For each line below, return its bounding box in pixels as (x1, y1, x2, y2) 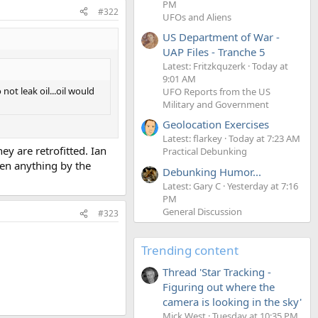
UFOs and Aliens (163, 10, 231, 23)
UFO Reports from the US (163, 84, 270, 98)
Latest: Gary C (163, 179, 221, 192)
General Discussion (163, 204, 242, 218)
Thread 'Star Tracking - (163, 264, 271, 279)
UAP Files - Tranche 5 (163, 44, 265, 59)
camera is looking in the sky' (163, 294, 302, 309)
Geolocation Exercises (163, 117, 269, 132)
